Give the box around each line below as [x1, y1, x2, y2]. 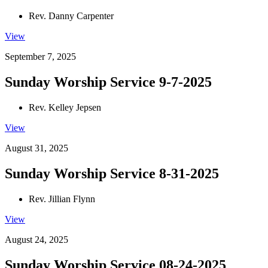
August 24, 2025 [5, 234, 68, 245]
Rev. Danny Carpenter [29, 11, 114, 22]
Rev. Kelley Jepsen [29, 102, 101, 112]
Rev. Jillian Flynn [29, 193, 95, 204]
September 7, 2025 [5, 51, 76, 62]
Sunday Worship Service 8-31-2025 [5, 165, 219, 181]
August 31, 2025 [5, 142, 68, 153]
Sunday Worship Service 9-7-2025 [5, 74, 212, 90]
